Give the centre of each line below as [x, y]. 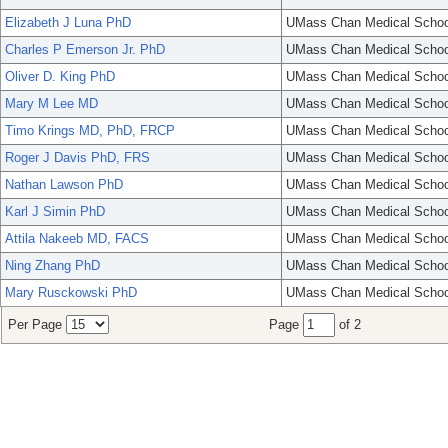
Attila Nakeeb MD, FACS [77, 239]
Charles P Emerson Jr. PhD [85, 50]
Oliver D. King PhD [60, 77]
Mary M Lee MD [51, 104]
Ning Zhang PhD [52, 266]
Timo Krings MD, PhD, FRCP [90, 131]
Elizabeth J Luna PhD [68, 23]
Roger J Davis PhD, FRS [77, 158]
